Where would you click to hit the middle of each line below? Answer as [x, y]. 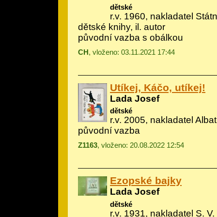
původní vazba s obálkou [131, 37]
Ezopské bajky [146, 181]
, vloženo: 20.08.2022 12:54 [141, 145]
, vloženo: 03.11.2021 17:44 [132, 52]
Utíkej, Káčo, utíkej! [158, 87]
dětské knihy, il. [111, 27]
